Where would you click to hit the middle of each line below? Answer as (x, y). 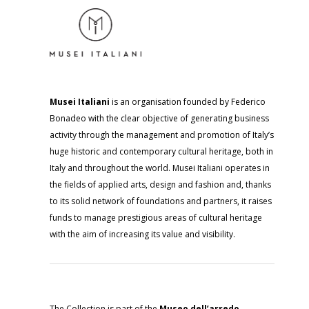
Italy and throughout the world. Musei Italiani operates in (160, 168)
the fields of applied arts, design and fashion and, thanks (160, 185)
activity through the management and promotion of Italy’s (162, 135)
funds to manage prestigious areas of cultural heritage (156, 218)
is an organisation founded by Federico (188, 102)
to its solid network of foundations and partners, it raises (161, 201)
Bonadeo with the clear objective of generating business (159, 118)
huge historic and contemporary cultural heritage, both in (161, 151)
